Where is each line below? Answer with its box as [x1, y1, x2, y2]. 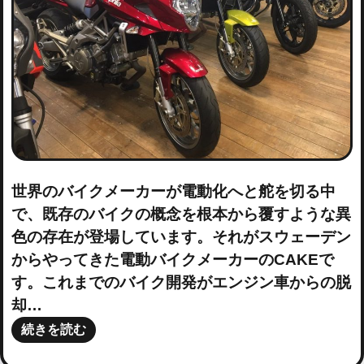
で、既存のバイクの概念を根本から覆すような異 [11, 206, 351, 223]
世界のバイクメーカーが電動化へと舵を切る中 [11, 183, 336, 201]
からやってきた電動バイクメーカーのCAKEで [11, 251, 334, 269]
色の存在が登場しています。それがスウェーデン [11, 228, 351, 246]
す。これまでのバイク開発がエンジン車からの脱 [11, 274, 351, 292]
